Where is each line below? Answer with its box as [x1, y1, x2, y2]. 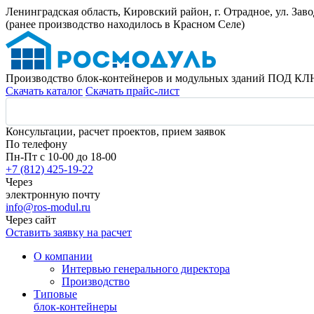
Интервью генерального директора [62, 263, 230, 275]
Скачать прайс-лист [86, 85, 179, 97]
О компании [34, 250, 93, 262]
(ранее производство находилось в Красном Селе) [6, 18, 245, 30]
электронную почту [6, 189, 100, 200]
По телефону [6, 138, 67, 150]
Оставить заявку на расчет [6, 226, 132, 238]
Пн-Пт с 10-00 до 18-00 [6, 151, 116, 163]
